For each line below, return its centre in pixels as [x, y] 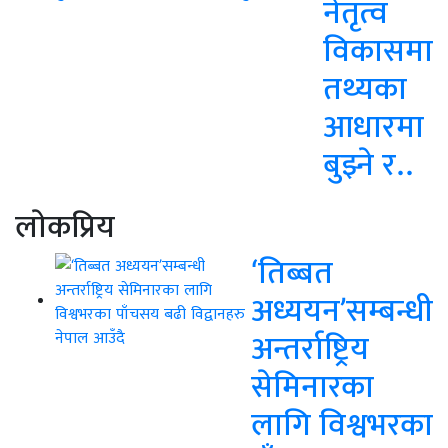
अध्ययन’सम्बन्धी [342, 309]
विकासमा [378, 49]
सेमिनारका [312, 385]
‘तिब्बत [292, 271]
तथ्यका [365, 87]
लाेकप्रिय [65, 225]
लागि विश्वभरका [342, 423]
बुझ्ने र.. [368, 163]
